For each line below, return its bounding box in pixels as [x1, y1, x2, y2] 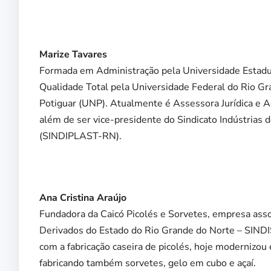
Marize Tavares [39, 48, 107, 62]
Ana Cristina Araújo [39, 191, 126, 205]
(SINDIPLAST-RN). [39, 129, 122, 143]
